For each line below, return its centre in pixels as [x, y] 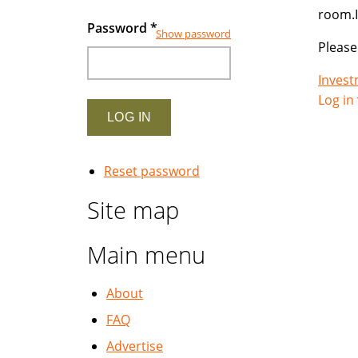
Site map [133, 210]
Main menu [146, 255]
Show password [193, 34]
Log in [336, 100]
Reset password [151, 171]
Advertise [135, 346]
